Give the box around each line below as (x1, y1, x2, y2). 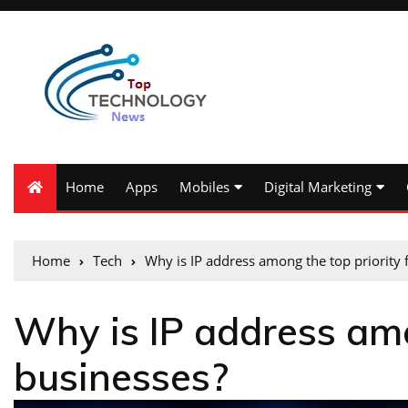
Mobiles (179, 178, 229, 196)
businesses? (14, 352, 229, 401)
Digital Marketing (264, 178, 372, 196)
